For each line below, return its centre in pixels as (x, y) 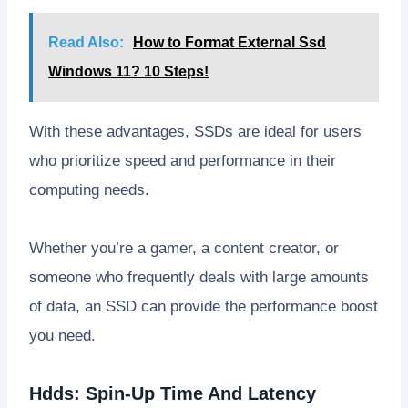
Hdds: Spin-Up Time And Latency (173, 393)
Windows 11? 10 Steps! (128, 71)
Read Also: (86, 42)
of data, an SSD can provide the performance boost (204, 306)
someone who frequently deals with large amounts (199, 277)
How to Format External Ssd (229, 42)
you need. (62, 335)
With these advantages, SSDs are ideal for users (195, 131)
